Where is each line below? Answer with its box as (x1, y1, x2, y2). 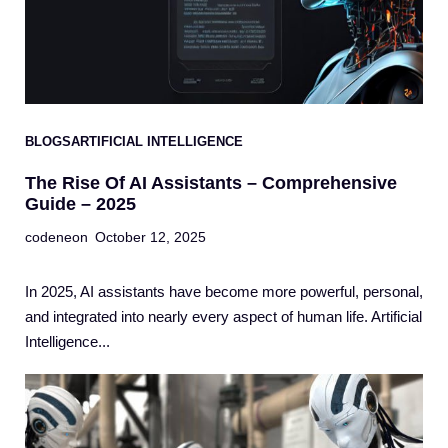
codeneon (25, 229, 88, 246)
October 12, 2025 (95, 229, 206, 246)
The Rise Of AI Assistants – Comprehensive (25, 173, 397, 194)
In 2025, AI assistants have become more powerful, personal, (25, 283, 423, 301)
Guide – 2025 (25, 194, 136, 215)
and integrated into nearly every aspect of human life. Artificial (25, 308, 422, 326)
